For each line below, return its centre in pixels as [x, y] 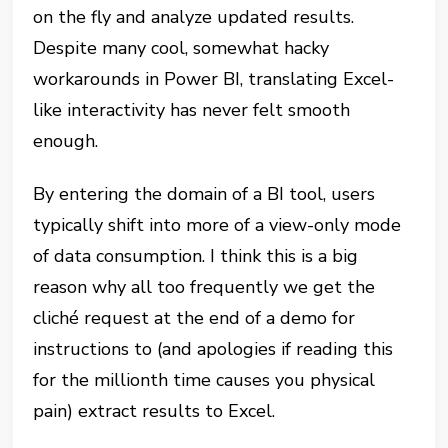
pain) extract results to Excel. [154, 411]
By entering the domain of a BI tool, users [204, 194]
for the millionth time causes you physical [204, 380]
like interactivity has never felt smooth [192, 110]
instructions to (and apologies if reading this [213, 349]
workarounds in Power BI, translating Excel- [214, 79]
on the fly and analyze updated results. [194, 17]
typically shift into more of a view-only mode [217, 225]
